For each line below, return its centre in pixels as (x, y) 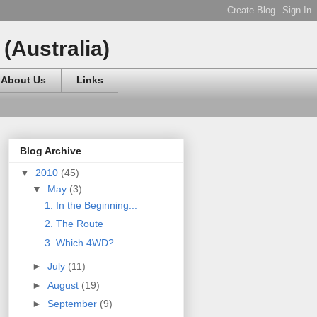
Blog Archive (51, 150)
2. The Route (74, 224)
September (73, 304)
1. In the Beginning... (91, 205)
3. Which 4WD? (79, 242)
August (64, 285)
